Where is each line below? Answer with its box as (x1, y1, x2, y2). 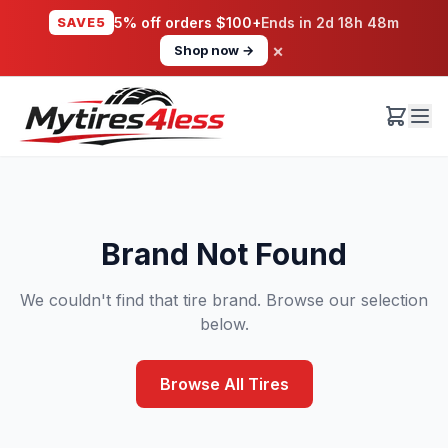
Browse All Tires (159, 374, 289, 394)
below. (199, 314, 249, 334)
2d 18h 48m (316, 14, 399, 31)
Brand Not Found (101, 236, 347, 272)
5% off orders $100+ (114, 14, 261, 31)
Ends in (261, 14, 316, 31)
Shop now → (174, 42, 254, 58)
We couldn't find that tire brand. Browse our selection (20, 290, 428, 310)
